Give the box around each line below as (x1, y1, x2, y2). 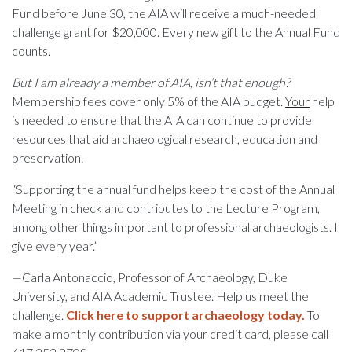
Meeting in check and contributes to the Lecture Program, (12, 200, 320, 215)
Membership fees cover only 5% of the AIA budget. (12, 93, 285, 108)
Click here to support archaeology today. (66, 306, 305, 322)
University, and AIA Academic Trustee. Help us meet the (12, 288, 309, 303)
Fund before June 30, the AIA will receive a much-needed (12, 5, 316, 20)
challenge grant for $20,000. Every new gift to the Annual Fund (12, 24, 340, 39)
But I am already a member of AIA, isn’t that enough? (12, 74, 290, 90)
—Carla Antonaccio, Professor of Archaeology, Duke (12, 269, 288, 284)
